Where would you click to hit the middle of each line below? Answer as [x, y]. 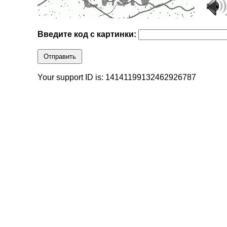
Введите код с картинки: [88, 34]
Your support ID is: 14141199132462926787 [117, 78]
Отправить [60, 57]
